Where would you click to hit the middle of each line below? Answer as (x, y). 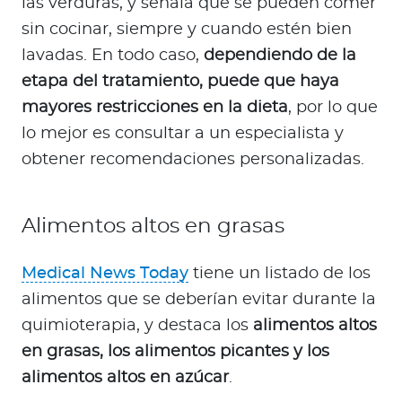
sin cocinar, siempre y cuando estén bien (187, 30)
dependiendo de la (280, 56)
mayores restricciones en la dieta (155, 108)
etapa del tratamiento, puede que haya (180, 82)
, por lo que (333, 108)
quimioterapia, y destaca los (137, 326)
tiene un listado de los (280, 274)
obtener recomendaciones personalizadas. (193, 160)
